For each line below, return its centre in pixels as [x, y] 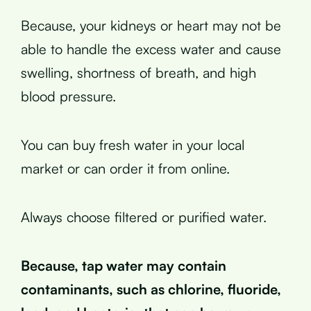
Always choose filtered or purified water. [144, 217]
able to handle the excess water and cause [151, 49]
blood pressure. [68, 96]
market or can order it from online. [125, 168]
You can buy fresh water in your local [133, 145]
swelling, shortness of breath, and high [138, 73]
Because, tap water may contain [124, 266]
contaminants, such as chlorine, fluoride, [151, 289]
